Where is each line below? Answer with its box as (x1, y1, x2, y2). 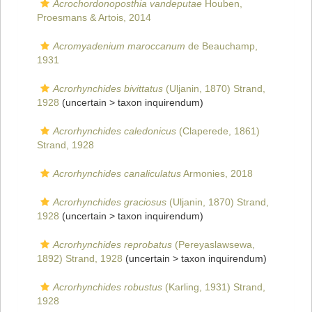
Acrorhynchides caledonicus (53, 125, 176, 137)
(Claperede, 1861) (176, 125, 260, 137)
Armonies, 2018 (181, 168, 253, 180)
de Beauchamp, (185, 40, 258, 52)
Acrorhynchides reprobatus (53, 239, 172, 251)
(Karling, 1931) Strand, (162, 281, 265, 293)
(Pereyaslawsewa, (172, 239, 255, 251)
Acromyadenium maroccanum (53, 40, 185, 52)
